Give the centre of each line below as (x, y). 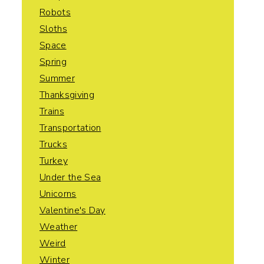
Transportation (70, 128)
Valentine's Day (72, 210)
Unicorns (58, 194)
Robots (55, 12)
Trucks (53, 144)
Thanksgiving (67, 95)
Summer (57, 78)
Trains (52, 111)
